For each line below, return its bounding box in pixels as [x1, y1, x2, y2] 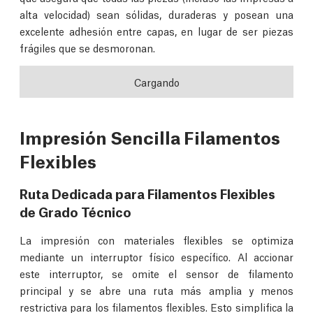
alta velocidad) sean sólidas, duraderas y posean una [20, 7, 293, 22]
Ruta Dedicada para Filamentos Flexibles [20, 184, 275, 203]
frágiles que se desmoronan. [20, 41, 155, 55]
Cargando [133, 75, 180, 89]
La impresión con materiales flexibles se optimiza [20, 233, 293, 247]
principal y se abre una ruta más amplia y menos [20, 283, 293, 298]
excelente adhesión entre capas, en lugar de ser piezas [20, 24, 293, 38]
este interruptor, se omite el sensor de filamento [20, 266, 293, 281]
